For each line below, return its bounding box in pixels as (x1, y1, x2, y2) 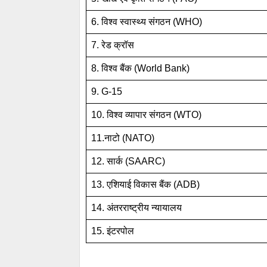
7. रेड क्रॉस (91, 39, 134, 50)
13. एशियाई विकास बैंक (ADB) (91, 179, 200, 190)
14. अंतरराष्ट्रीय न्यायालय (91, 202, 182, 213)
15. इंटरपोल (91, 225, 134, 236)
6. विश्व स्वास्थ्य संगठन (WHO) (91, 16, 202, 27)
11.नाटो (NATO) (91, 132, 154, 143)
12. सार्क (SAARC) (91, 156, 165, 166)
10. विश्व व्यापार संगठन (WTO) (91, 109, 201, 120)
